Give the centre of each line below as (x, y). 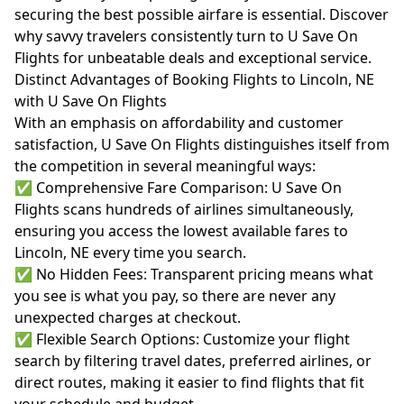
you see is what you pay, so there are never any (175, 296)
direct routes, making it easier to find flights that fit (189, 382)
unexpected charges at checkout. (128, 317)
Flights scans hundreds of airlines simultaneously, (184, 209)
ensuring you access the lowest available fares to (181, 231)
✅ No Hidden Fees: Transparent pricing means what (194, 274)
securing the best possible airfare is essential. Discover (202, 14)
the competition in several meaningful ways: (165, 166)
